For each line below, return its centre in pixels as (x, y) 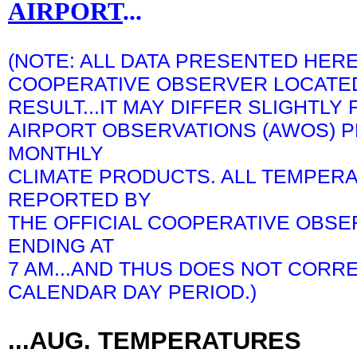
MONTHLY (56, 153)
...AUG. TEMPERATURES (155, 341)
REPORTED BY (80, 200)
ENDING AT (61, 246)
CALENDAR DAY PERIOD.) (132, 292)
